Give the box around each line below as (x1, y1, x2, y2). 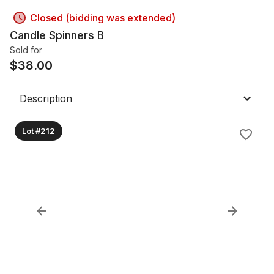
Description (20, 92, 72, 105)
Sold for (10, 45, 42, 55)
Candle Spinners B (10, 29, 104, 42)
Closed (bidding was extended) (30, 12, 176, 24)
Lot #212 (22, 125, 55, 136)
